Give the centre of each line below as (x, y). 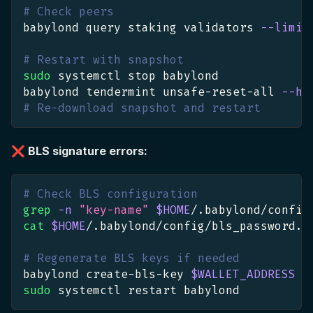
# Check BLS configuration (110, 194)
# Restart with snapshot (103, 60)
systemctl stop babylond (135, 76)
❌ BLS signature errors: (79, 151)
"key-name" (114, 210)
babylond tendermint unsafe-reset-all (152, 92)
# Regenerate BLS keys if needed (131, 259)
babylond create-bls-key (107, 275)
